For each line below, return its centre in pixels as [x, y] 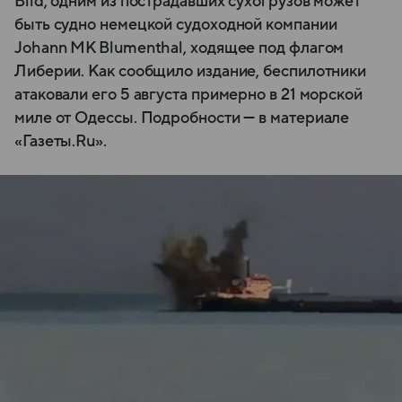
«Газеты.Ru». [61, 142]
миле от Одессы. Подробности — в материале [182, 118]
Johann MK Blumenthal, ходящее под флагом [179, 48]
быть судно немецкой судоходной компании [176, 25]
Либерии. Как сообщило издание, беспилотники [191, 72]
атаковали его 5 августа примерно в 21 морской [188, 95]
